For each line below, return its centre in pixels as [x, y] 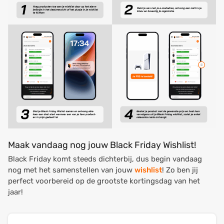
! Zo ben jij [180, 170]
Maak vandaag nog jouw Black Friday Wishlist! [102, 145]
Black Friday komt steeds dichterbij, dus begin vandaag [105, 159]
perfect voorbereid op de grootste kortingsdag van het [104, 181]
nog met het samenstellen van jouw [71, 170]
